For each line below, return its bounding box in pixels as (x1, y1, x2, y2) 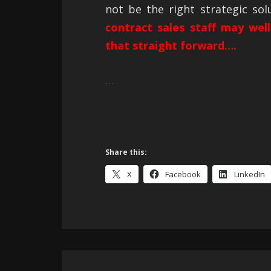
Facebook (165, 169, 201, 180)
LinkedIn (234, 169, 265, 180)
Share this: (105, 147, 147, 158)
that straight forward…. (105, 38, 237, 53)
